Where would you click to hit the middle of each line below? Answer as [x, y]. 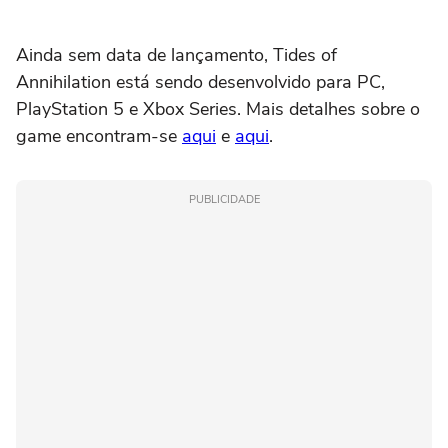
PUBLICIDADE [224, 199]
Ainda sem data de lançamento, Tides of [176, 54]
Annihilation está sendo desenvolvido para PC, [200, 81]
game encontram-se [99, 135]
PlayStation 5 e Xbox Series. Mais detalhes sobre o [218, 108]
